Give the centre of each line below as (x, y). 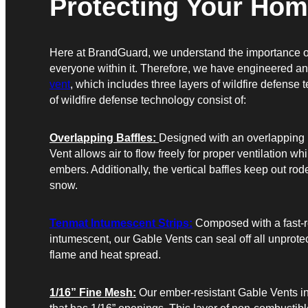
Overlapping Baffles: (104, 137)
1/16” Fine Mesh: (93, 292)
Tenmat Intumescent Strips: (121, 223)
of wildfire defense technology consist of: (148, 100)
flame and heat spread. (105, 254)
